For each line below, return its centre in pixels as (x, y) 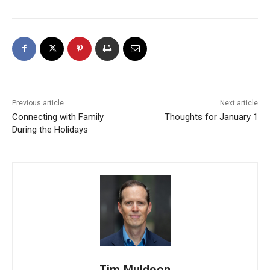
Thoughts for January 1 (211, 117)
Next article (239, 103)
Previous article (38, 103)
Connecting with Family (58, 117)
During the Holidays (50, 129)
